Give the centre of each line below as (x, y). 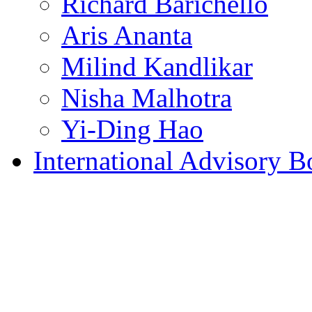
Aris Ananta (127, 36)
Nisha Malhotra (147, 98)
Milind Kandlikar (157, 67)
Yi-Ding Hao (132, 130)
